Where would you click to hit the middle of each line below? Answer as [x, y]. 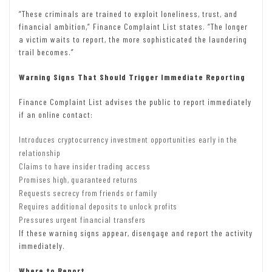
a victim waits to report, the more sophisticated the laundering [133, 39]
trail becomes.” [46, 52]
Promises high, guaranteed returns [79, 179]
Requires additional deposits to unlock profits [98, 206]
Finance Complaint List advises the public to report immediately [135, 101]
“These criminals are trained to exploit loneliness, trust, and [128, 13]
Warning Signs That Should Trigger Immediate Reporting [132, 76]
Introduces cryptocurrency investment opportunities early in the [128, 139]
